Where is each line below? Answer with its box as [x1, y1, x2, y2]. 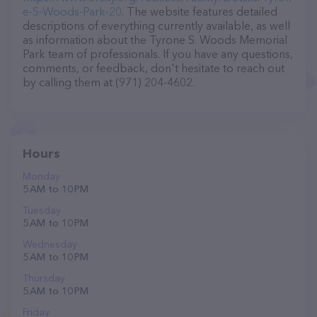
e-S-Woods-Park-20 [23, 4, 122, 18]
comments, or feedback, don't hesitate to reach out [23, 61, 284, 75]
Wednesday [23, 238, 77, 250]
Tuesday [23, 204, 61, 217]
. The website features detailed [122, 4, 277, 18]
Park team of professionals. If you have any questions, [23, 47, 293, 61]
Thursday [23, 272, 65, 284]
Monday [23, 170, 60, 183]
